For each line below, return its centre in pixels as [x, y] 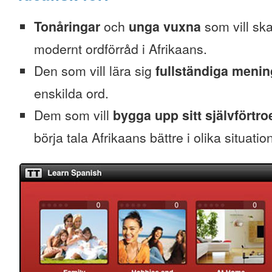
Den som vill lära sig [95, 70]
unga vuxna [165, 26]
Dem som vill [73, 115]
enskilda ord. [71, 93]
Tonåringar [67, 26]
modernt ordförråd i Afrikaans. [121, 49]
